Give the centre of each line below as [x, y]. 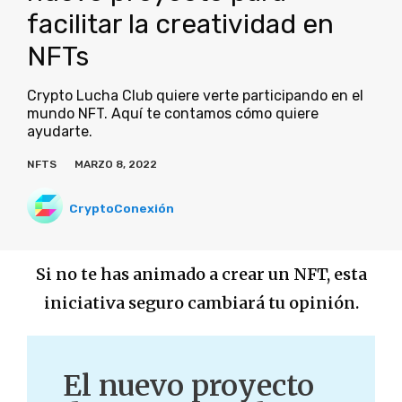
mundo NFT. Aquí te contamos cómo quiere [173, 114]
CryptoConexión [122, 208]
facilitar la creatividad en [180, 25]
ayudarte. [60, 132]
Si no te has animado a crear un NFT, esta [201, 275]
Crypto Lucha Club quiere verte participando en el [195, 96]
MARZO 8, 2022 [116, 165]
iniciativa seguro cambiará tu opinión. [201, 303]
